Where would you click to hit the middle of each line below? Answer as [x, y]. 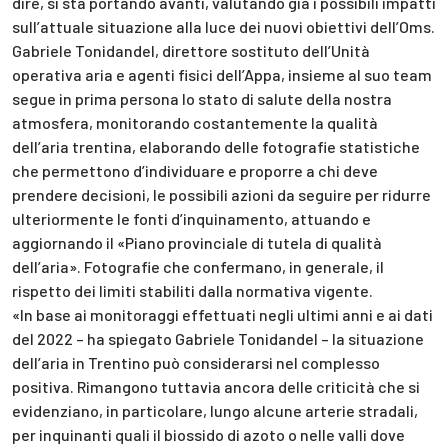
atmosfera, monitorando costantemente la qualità [195, 122]
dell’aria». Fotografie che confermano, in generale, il [198, 266]
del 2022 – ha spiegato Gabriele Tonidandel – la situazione [218, 338]
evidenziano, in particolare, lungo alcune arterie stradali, [215, 410]
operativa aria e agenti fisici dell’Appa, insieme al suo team [222, 74]
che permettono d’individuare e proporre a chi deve [195, 170]
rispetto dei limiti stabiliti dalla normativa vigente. [192, 290]
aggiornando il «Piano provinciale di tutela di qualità [197, 242]
